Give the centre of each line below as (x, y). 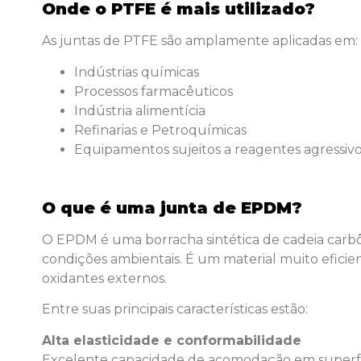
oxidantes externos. (104, 278)
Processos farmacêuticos (154, 91)
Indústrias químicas (137, 72)
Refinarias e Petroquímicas (160, 130)
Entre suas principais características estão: (175, 309)
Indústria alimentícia (140, 110)
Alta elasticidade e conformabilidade (172, 340)
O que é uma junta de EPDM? (172, 207)
